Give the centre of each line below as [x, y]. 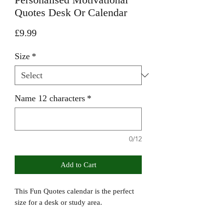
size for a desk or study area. [58, 202]
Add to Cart [78, 164]
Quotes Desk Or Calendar [71, 12]
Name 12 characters [50, 98]
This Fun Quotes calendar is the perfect [74, 191]
